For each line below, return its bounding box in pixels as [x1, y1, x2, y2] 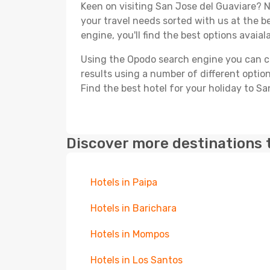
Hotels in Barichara [90, 202, 177, 214]
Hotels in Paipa [90, 177, 157, 188]
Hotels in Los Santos [90, 254, 183, 266]
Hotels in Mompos [90, 228, 169, 240]
